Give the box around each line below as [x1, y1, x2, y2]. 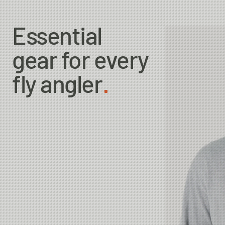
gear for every [12, 50, 149, 74]
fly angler [12, 74, 102, 98]
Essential [12, 26, 102, 50]
